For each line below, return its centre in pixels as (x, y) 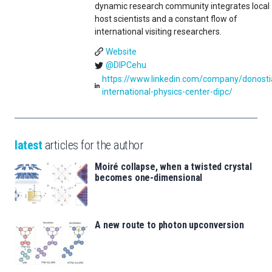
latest (28, 145)
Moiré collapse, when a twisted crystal (173, 167)
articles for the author (93, 145)
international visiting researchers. (158, 31)
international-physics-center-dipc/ (167, 92)
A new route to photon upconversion (169, 225)
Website (121, 51)
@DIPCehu (126, 65)
